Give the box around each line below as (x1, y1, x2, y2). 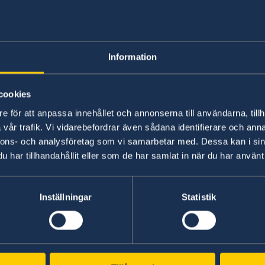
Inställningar (39, 192, 92, 202)
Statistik (182, 192, 216, 202)
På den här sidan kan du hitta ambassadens (25, 56, 248, 70)
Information (108, 51, 157, 62)
